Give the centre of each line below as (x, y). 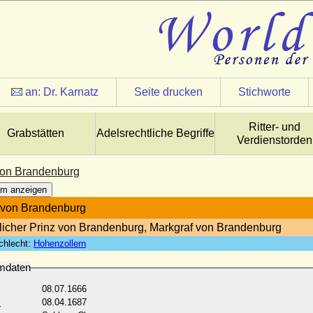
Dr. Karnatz (71, 92)
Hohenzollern (60, 243)
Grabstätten (36, 133)
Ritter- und (275, 127)
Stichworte (264, 92)
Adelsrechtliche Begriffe (155, 133)
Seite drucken (168, 92)
